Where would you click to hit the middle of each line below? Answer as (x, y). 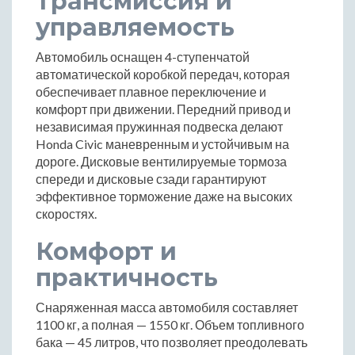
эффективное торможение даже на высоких (164, 197)
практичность (127, 278)
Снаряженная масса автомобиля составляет (167, 307)
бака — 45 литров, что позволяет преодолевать (172, 342)
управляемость (135, 28)
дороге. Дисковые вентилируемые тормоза (161, 162)
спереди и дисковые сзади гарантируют (151, 179)
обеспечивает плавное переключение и (151, 92)
